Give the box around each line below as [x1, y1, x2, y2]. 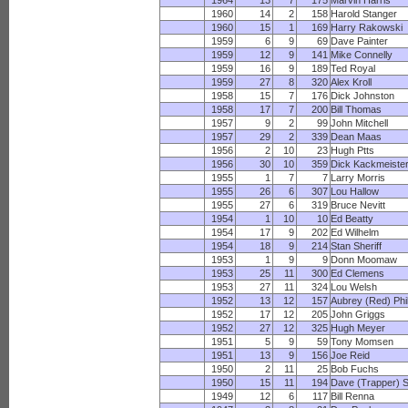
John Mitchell [331, 117, 389, 128]
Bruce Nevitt [331, 199, 386, 210]
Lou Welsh [331, 281, 378, 292]
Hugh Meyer [331, 322, 386, 333]
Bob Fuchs [331, 363, 380, 374]
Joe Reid [331, 350, 371, 361]
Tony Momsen [331, 336, 394, 347]
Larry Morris [331, 172, 386, 183]
